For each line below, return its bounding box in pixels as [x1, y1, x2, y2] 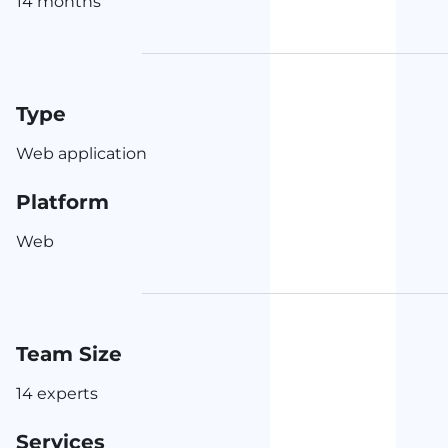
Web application [16, 144, 147, 163]
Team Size [16, 342, 122, 366]
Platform [16, 190, 109, 214]
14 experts [16, 384, 98, 403]
